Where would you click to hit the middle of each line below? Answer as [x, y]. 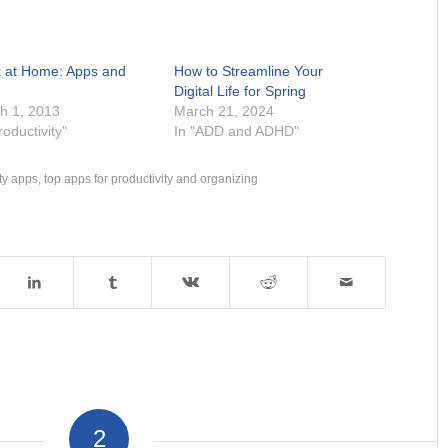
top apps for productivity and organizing [151, 179]
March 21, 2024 [224, 111]
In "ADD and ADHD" [237, 131]
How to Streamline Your [249, 71]
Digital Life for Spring [240, 91]
